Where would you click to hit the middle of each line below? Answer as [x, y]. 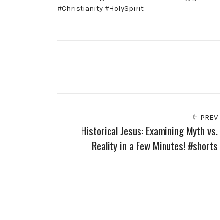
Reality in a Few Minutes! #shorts [155, 146]
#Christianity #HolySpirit [101, 8]
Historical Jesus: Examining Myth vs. [150, 131]
